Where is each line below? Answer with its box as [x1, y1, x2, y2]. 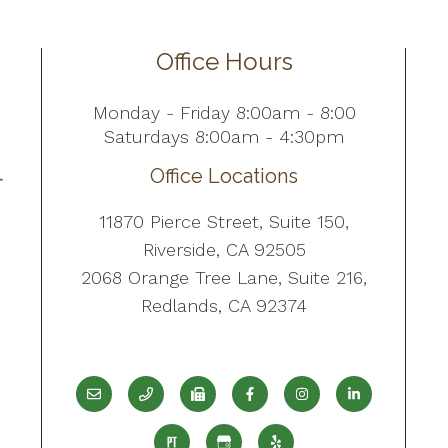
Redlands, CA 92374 [141, 294, 307, 316]
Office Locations [150, 163, 298, 188]
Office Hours [155, 46, 293, 76]
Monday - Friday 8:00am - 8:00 [92, 101, 356, 123]
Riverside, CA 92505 [142, 238, 306, 260]
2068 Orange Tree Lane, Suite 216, [81, 266, 367, 288]
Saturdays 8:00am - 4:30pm [104, 125, 344, 147]
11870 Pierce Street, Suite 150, [99, 210, 349, 232]
